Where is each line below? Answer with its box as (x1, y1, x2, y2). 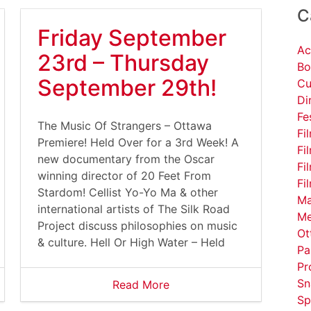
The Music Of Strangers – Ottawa (37, 119, 212, 133)
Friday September (37, 24, 226, 51)
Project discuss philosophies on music (37, 219, 237, 233)
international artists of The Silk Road (37, 202, 230, 216)
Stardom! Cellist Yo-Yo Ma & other (37, 185, 218, 199)
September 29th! (37, 74, 217, 101)
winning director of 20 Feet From (37, 169, 211, 183)
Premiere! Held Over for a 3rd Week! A (37, 135, 239, 149)
